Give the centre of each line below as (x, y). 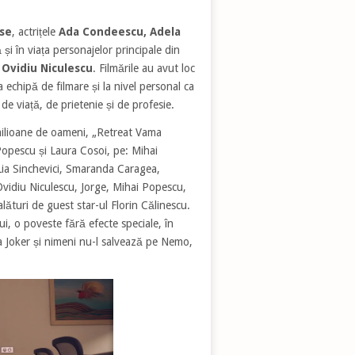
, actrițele (35, 31)
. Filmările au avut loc (143, 68)
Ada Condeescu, (102, 31)
